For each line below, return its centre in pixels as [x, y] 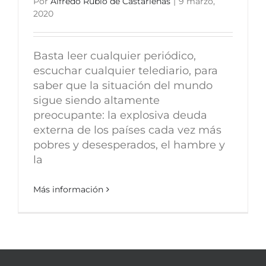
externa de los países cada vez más [127, 130]
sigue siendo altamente [96, 100]
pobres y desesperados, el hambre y [129, 145]
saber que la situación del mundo [123, 85]
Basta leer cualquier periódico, [115, 56]
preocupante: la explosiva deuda [120, 115]
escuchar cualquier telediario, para [126, 70]
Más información [68, 189]
